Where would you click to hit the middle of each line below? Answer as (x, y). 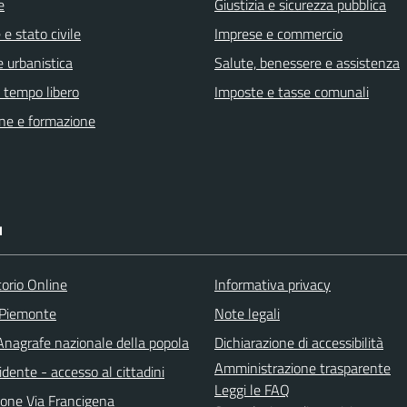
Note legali (247, 314)
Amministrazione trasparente (303, 368)
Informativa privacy (273, 285)
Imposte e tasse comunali (292, 92)
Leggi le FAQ (252, 390)
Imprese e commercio (278, 34)
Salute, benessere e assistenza (307, 63)
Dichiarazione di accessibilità (299, 343)
